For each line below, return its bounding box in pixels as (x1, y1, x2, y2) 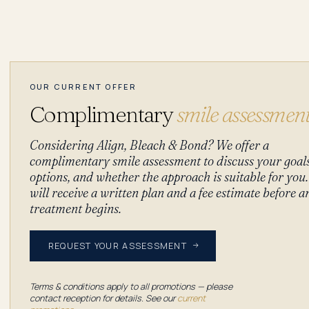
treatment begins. (30, 200, 121, 217)
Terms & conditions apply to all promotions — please (30, 280, 232, 292)
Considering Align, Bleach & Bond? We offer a (30, 137, 269, 153)
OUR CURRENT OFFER (30, 81, 137, 92)
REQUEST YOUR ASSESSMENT (48, 239, 187, 252)
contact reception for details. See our (30, 292, 177, 304)
